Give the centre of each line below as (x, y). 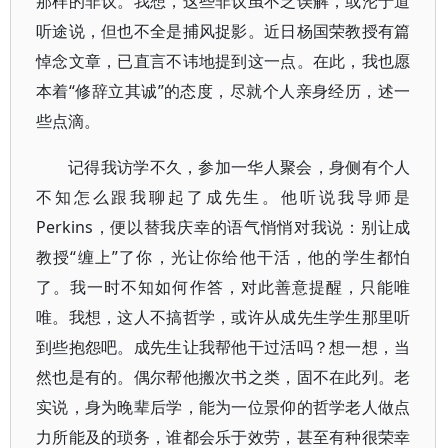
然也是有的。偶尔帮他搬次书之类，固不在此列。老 (223, 377)
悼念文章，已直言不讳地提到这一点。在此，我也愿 (223, 61)
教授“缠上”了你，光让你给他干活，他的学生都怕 (223, 257)
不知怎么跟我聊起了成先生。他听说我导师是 (223, 197)
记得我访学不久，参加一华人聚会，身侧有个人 (239, 167)
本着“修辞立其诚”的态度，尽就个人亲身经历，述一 (223, 91)
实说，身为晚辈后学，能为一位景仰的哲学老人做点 (223, 407)
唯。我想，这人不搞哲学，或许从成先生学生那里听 (223, 317)
